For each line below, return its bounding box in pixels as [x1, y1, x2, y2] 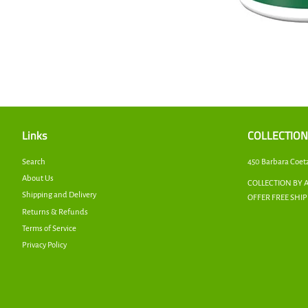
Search [22, 157, 45, 166]
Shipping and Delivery [22, 190, 96, 200]
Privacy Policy [22, 240, 67, 250]
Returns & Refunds [22, 207, 88, 217]
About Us [22, 174, 54, 184]
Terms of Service [22, 223, 76, 233]
